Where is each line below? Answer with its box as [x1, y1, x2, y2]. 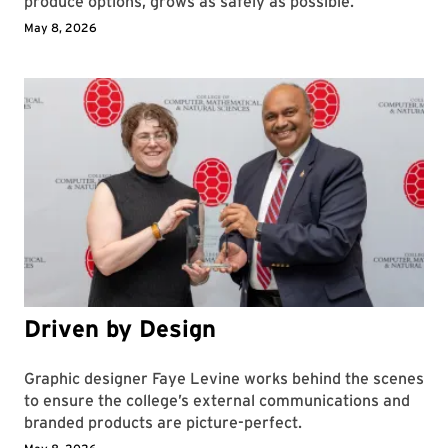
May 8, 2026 [24, 19, 97, 35]
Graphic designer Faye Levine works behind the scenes [24, 368, 424, 388]
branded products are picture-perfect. [24, 412, 302, 432]
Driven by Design [24, 313, 216, 343]
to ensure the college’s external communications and [24, 390, 410, 410]
